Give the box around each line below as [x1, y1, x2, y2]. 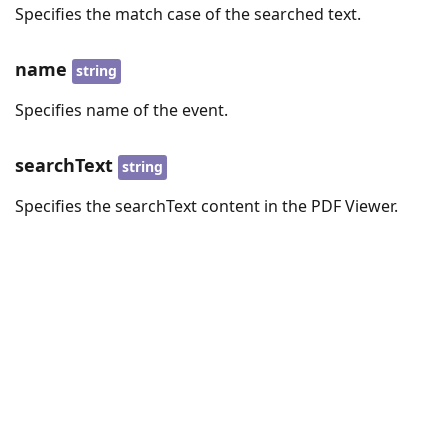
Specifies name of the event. [15, 99, 228, 122]
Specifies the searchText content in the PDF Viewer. [15, 195, 398, 218]
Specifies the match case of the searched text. [15, 2, 361, 25]
